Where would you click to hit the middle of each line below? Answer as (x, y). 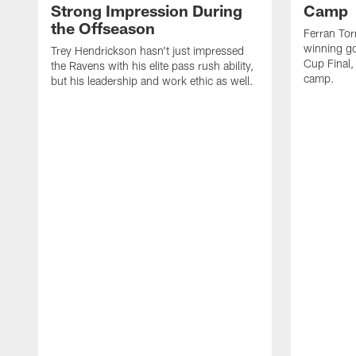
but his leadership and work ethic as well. (152, 80)
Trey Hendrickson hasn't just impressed (147, 50)
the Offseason (103, 27)
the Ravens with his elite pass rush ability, (152, 65)
